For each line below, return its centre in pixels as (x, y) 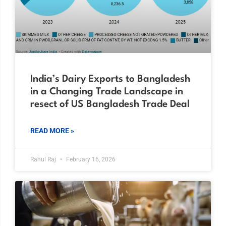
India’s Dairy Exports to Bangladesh (110, 79)
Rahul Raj (44, 159)
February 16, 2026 (90, 159)
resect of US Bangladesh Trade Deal (110, 104)
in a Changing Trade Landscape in (107, 92)
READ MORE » (52, 130)
